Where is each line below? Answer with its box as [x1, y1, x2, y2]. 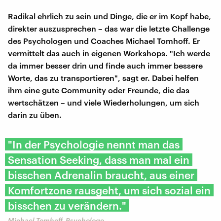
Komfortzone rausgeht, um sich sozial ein [8, 184, 211, 196]
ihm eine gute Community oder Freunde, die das [8, 85, 189, 95]
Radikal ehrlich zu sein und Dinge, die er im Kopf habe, [8, 11, 211, 21]
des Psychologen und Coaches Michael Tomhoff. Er [8, 36, 200, 45]
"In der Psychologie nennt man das [8, 138, 180, 150]
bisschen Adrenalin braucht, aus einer [8, 168, 194, 181]
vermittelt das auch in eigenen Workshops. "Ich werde [8, 48, 210, 58]
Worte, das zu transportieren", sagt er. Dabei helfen [8, 73, 199, 82]
